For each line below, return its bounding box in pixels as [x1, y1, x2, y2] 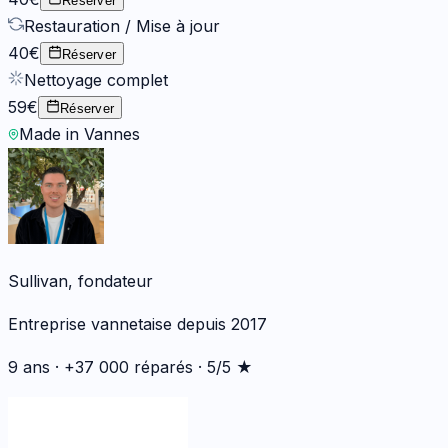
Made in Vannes [19, 123, 140, 144]
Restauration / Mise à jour [24, 15, 220, 36]
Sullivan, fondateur [8, 270, 153, 291]
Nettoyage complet [24, 69, 168, 90]
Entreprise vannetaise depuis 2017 [8, 313, 267, 334]
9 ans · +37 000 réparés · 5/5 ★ [8, 356, 253, 377]
